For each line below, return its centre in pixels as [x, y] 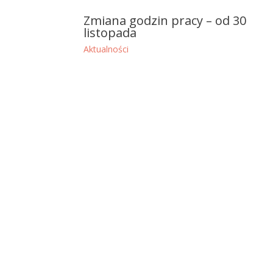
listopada [110, 33]
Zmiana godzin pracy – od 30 [165, 21]
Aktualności [106, 49]
